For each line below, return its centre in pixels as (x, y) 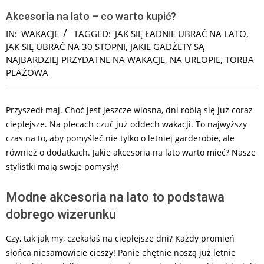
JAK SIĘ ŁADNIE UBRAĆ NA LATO (181, 34)
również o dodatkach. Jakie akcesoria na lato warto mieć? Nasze (131, 153)
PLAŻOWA (27, 73)
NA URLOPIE (195, 60)
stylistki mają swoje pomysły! (62, 167)
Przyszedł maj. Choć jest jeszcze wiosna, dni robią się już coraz (129, 110)
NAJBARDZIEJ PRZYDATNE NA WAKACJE (85, 60)
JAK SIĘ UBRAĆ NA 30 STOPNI (66, 47)
